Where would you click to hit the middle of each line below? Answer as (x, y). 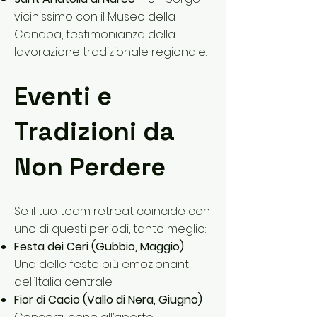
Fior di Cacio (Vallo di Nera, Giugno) (108, 300)
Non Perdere (90, 167)
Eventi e (63, 96)
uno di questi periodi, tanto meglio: (110, 229)
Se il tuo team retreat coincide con (112, 211)
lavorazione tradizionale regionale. (110, 52)
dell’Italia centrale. (64, 282)
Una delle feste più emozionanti (103, 264)
